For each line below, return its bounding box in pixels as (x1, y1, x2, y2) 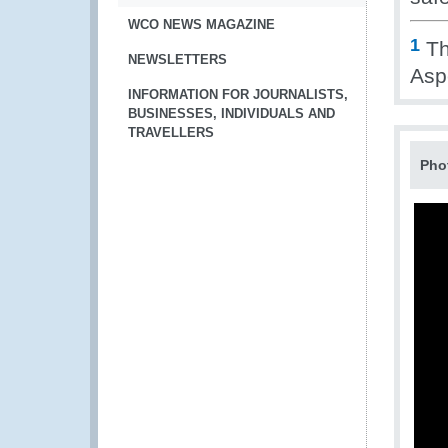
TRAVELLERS (128, 125, 214, 140)
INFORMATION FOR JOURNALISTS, (128, 87, 348, 102)
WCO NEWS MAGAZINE (128, 17, 275, 32)
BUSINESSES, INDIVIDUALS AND (128, 106, 335, 121)
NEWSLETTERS (128, 52, 227, 67)
